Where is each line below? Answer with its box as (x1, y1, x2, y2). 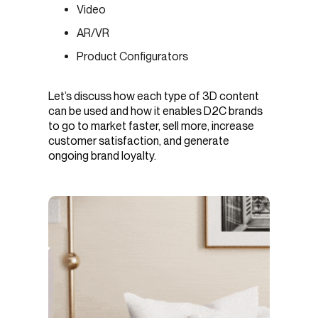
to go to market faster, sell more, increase (48, 119, 254, 133)
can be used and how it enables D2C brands (48, 104, 263, 118)
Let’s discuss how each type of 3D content (48, 89, 259, 103)
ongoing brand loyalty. (48, 148, 158, 163)
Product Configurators (77, 50, 188, 64)
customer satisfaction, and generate (48, 133, 229, 148)
